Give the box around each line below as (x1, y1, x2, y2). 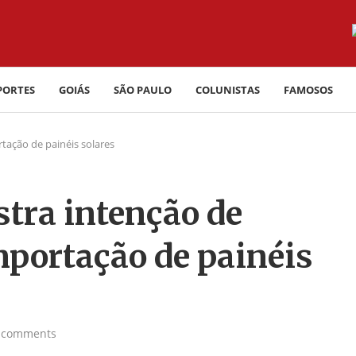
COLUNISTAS (195, 83, 260, 97)
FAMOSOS (284, 83, 333, 97)
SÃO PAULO (114, 83, 172, 97)
